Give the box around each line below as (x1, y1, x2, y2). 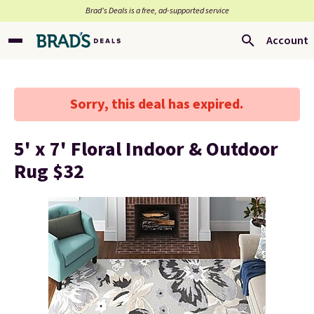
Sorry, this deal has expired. (70, 95, 244, 114)
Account (266, 33, 308, 48)
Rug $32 (14, 158, 84, 186)
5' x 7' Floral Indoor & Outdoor (14, 135, 278, 163)
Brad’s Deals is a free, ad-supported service (85, 5, 229, 17)
